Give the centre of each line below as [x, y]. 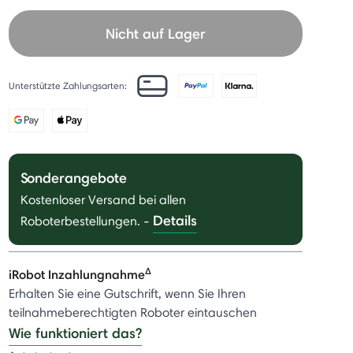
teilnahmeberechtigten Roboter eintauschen [132, 312]
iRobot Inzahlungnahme [76, 274]
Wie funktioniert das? [75, 333]
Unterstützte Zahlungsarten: [67, 85]
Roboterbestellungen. [82, 221]
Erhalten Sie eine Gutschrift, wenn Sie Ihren [127, 293]
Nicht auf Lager [155, 33]
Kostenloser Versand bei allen [103, 199]
